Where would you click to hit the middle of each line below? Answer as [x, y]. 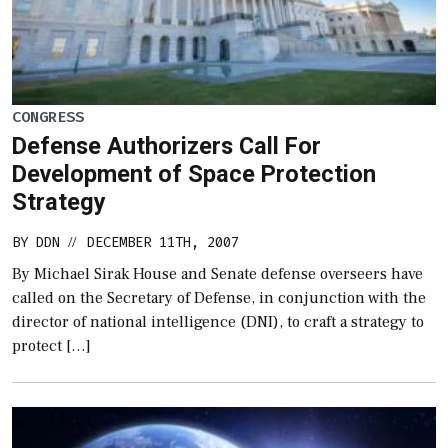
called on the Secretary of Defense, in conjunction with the [219, 298]
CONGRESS [48, 116]
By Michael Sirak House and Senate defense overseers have [217, 274]
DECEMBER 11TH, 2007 [163, 243]
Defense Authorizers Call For [166, 146]
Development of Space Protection [194, 174]
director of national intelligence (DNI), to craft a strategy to [218, 322]
